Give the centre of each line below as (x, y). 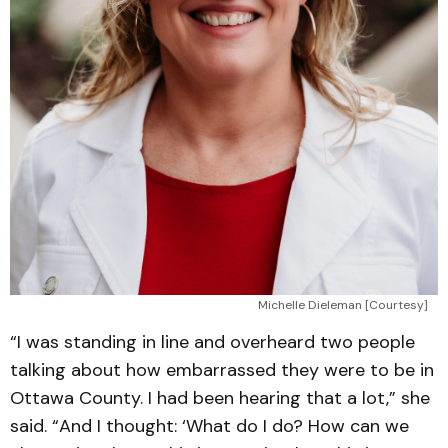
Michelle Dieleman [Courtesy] (343, 305)
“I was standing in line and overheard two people (212, 342)
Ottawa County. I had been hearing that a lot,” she (220, 398)
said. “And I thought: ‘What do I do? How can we (209, 426)
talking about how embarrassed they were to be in (222, 370)
